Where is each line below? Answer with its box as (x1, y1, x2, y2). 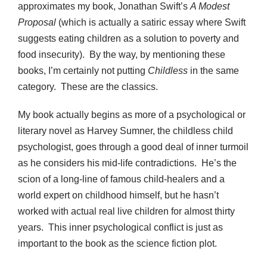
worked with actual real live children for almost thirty (18, 206, 235, 217)
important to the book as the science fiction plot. (18, 238, 217, 249)
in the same (188, 66, 239, 76)
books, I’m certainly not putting (18, 66, 148, 76)
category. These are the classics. (18, 82, 158, 92)
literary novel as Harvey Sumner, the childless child (18, 126, 233, 136)
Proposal (18, 17, 56, 28)
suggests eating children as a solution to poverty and (18, 33, 239, 44)
